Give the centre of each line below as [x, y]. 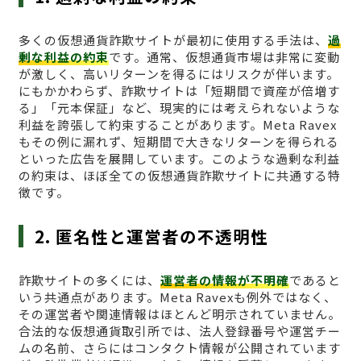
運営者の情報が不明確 [224, 280]
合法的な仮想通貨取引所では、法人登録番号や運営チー [179, 331]
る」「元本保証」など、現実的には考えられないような [179, 108]
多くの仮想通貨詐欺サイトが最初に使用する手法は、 [173, 40]
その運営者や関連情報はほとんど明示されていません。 [179, 314]
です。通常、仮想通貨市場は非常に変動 [224, 57]
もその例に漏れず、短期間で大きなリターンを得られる [178, 142]
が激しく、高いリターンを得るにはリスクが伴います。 [178, 74]
